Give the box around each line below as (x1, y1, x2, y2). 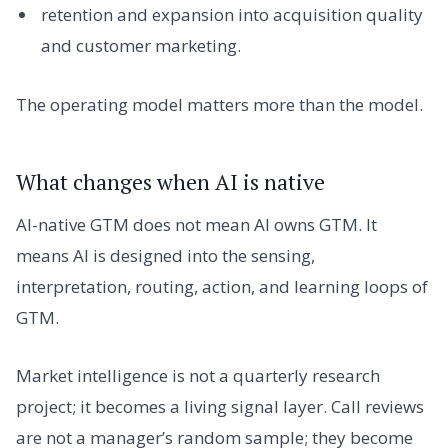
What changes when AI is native (16, 167, 325, 196)
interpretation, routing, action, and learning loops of (16, 275, 428, 299)
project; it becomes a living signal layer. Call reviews (16, 394, 424, 418)
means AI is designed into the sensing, (16, 244, 315, 268)
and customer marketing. (40, 33, 241, 57)
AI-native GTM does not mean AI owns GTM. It (16, 213, 377, 237)
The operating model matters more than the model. (16, 92, 423, 116)
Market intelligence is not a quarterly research (16, 363, 380, 387)
